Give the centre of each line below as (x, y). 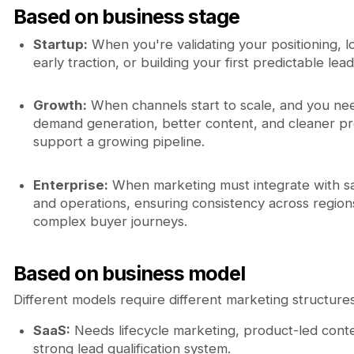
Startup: (60, 44)
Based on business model (129, 274)
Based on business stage (126, 17)
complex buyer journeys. (110, 221)
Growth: (60, 105)
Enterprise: (70, 185)
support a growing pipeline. (119, 142)
